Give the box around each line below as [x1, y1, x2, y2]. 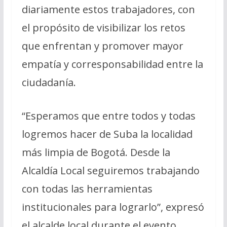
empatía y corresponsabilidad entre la [21, 57, 203, 71]
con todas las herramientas [21, 181, 153, 196]
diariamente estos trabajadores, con [21, 2, 195, 16]
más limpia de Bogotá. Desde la [21, 145, 170, 159]
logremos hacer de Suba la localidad [21, 127, 193, 141]
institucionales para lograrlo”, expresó [21, 200, 204, 214]
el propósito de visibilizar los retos [21, 20, 185, 34]
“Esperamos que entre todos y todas [21, 108, 196, 123]
